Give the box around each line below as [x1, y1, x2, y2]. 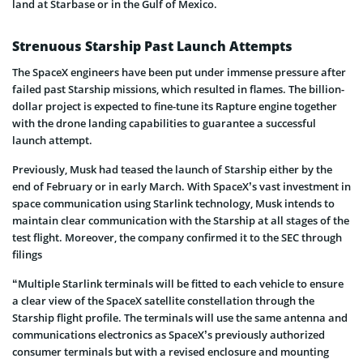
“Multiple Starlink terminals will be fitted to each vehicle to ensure [12, 276, 344, 292]
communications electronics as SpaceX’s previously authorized [12, 327, 325, 343]
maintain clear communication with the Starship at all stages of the [12, 213, 349, 228]
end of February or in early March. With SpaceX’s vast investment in [12, 179, 351, 194]
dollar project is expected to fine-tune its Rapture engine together [12, 99, 337, 114]
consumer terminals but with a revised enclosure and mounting [12, 344, 329, 360]
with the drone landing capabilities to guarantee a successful [12, 116, 316, 131]
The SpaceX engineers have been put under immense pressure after [12, 65, 346, 80]
